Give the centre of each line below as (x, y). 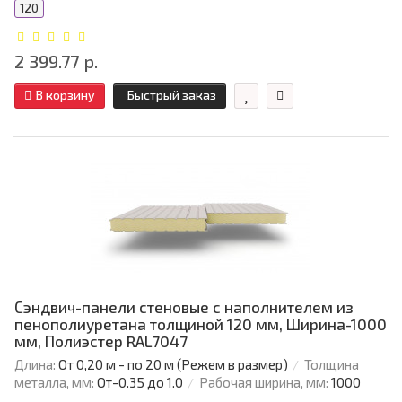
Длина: (35, 365)
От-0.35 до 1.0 (140, 383)
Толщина (332, 365)
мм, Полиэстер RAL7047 (101, 341)
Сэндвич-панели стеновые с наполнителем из (184, 307)
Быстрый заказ (172, 95)
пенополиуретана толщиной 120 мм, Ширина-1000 (201, 324)
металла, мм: (54, 383)
